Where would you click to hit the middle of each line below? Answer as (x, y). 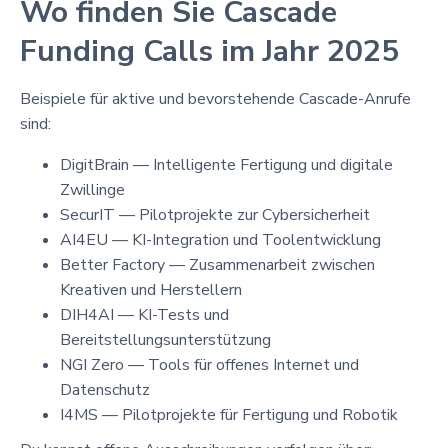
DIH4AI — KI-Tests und (144, 314)
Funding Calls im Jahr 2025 (209, 51)
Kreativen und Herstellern (151, 289)
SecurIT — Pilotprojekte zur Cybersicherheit (215, 214)
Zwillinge (92, 189)
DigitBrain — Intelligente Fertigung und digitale (226, 164)
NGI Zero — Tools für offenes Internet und (209, 364)
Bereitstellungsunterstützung (165, 339)
